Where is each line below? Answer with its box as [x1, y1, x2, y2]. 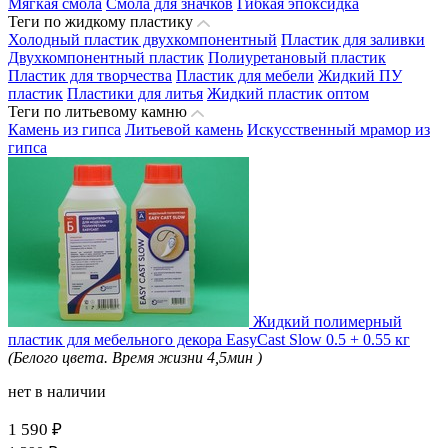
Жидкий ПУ [318, 66, 402, 84]
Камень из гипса [8, 120, 121, 138]
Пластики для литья [67, 84, 203, 102]
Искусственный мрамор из [247, 120, 430, 138]
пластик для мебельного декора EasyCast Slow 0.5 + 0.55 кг [8, 330, 410, 348]
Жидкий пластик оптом [207, 84, 369, 102]
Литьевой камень [125, 120, 243, 138]
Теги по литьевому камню [8, 102, 187, 120]
